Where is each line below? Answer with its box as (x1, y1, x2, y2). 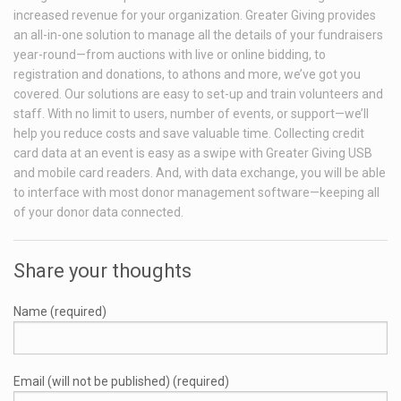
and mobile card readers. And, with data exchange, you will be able (13, 166, 386, 181)
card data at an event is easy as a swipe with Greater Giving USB (13, 146, 372, 161)
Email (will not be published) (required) (13, 374, 229, 389)
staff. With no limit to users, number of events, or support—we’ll (13, 107, 369, 122)
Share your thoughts (13, 260, 192, 283)
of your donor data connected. (13, 205, 183, 220)
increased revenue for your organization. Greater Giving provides (13, 8, 376, 23)
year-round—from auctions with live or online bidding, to (13, 47, 326, 63)
